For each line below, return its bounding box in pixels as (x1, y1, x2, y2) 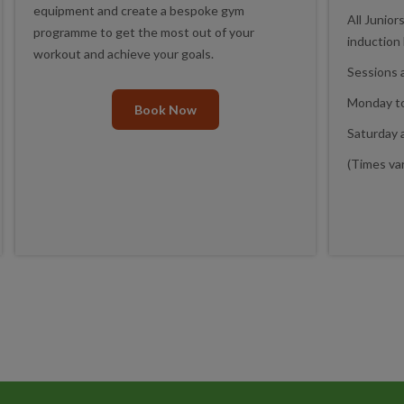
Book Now (134, 102, 197, 117)
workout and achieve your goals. (33, 46, 214, 61)
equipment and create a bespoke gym (33, 3, 244, 18)
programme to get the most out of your (33, 24, 254, 40)
